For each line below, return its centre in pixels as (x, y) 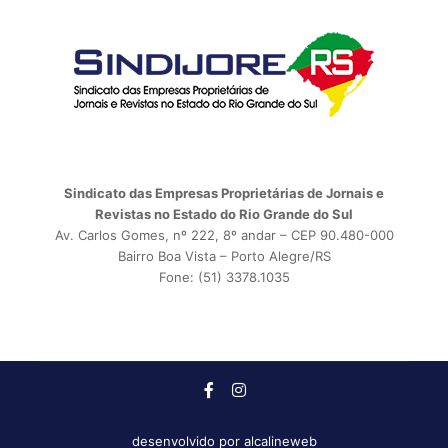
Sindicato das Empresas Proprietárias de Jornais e (224, 193)
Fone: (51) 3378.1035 (224, 277)
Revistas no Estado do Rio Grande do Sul (224, 214)
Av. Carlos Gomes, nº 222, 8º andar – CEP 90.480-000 (224, 235)
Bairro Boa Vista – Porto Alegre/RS (224, 256)
